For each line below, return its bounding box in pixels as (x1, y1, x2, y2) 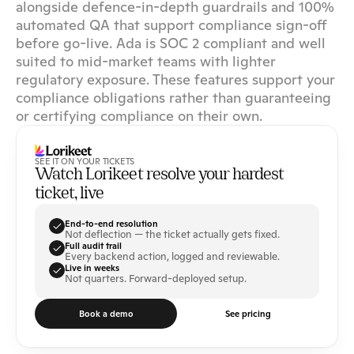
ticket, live (35, 186, 104, 202)
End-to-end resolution (65, 218, 158, 229)
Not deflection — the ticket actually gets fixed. (65, 228, 280, 241)
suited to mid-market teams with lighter (16, 52, 276, 70)
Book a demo (78, 308, 134, 319)
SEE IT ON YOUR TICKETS (35, 156, 135, 167)
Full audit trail (65, 240, 122, 251)
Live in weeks (65, 262, 119, 273)
